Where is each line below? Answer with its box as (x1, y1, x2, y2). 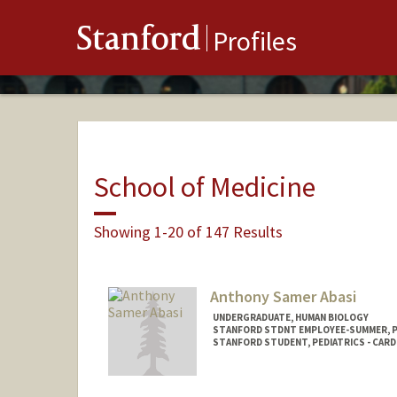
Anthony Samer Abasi (209, 286, 356, 307)
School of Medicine (93, 168, 315, 205)
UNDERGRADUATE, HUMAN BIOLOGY (212, 311, 369, 324)
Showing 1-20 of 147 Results (93, 221, 283, 242)
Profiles (213, 24, 297, 58)
